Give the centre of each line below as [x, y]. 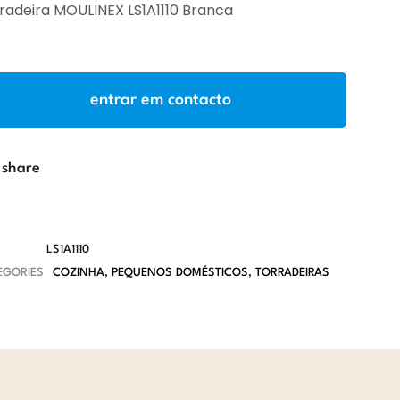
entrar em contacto [160, 100]
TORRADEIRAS [292, 273]
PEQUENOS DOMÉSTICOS [179, 273]
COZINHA [78, 273]
